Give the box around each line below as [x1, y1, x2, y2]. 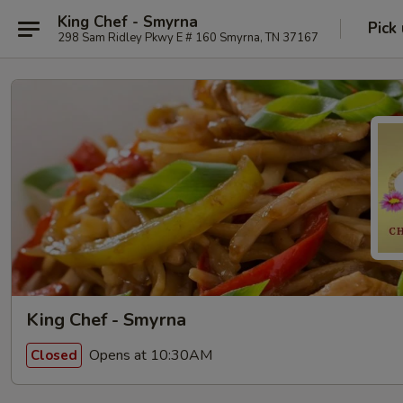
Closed [31, 345, 77, 364]
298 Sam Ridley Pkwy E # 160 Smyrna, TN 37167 [58, 29, 318, 46]
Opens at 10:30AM [85, 345, 212, 365]
